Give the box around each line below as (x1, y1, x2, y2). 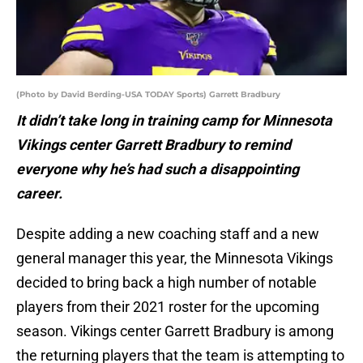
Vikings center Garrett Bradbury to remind (16, 136, 291, 154)
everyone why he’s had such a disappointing (16, 160, 299, 178)
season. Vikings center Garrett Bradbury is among (16, 322, 334, 340)
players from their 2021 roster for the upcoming (16, 298, 319, 316)
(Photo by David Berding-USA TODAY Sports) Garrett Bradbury (16, 89, 280, 100)
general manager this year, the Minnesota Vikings (16, 250, 333, 267)
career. (16, 185, 62, 203)
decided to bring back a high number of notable (16, 274, 317, 292)
